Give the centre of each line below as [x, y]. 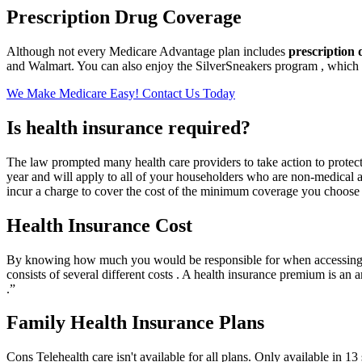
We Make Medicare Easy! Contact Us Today [121, 93]
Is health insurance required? [128, 127]
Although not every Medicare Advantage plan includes [147, 51]
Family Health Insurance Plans [135, 323]
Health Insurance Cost [99, 225]
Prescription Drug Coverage [124, 17]
